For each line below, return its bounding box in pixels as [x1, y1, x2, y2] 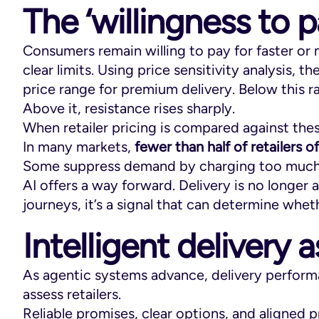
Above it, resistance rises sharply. [23, 99, 235, 117]
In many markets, [23, 137, 135, 155]
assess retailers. [23, 285, 121, 303]
